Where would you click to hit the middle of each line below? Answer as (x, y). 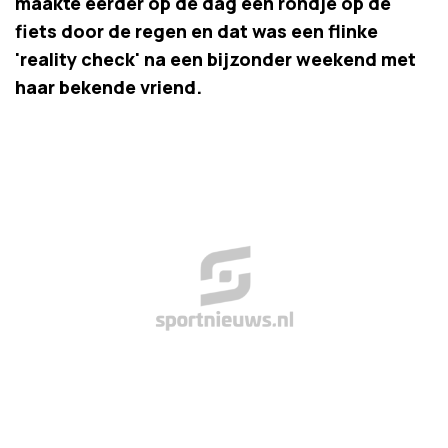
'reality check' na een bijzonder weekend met (215, 59)
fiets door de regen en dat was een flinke (196, 31)
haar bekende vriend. (108, 87)
